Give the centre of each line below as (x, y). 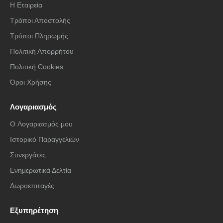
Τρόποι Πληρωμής (39, 36)
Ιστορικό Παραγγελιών (45, 139)
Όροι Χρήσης (31, 82)
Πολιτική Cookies (37, 67)
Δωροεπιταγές (32, 186)
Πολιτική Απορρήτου (42, 51)
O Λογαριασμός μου (41, 124)
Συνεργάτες (28, 155)
